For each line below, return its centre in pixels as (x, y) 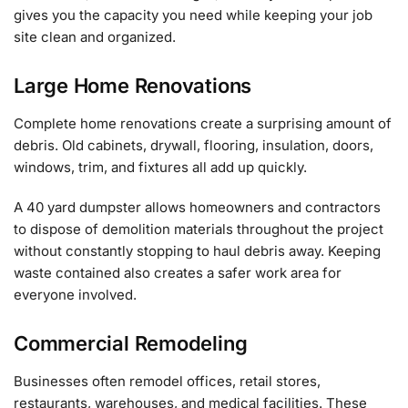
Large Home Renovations (133, 86)
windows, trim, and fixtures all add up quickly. (160, 168)
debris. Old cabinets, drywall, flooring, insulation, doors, (194, 146)
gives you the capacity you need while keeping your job (193, 15)
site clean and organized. (95, 36)
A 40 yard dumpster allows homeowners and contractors (197, 207)
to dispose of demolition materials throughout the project (199, 229)
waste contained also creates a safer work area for (178, 272)
